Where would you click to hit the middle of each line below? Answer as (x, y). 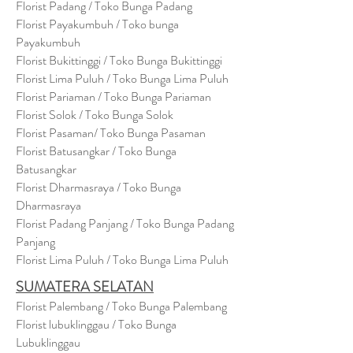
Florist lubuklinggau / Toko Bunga (96, 324)
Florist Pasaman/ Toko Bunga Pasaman (111, 133)
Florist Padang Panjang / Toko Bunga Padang (125, 223)
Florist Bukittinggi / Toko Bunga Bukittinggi (119, 60)
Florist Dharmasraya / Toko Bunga (98, 187)
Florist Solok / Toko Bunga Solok (95, 115)
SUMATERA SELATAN (85, 287)
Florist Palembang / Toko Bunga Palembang (121, 306)
